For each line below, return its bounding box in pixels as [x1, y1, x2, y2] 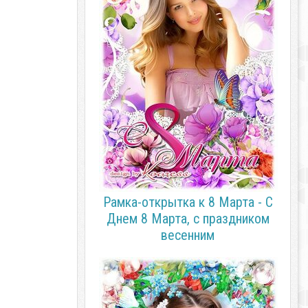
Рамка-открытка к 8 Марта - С [102, 194, 273, 210]
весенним [161, 227, 214, 243]
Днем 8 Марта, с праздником [106, 210, 269, 227]
